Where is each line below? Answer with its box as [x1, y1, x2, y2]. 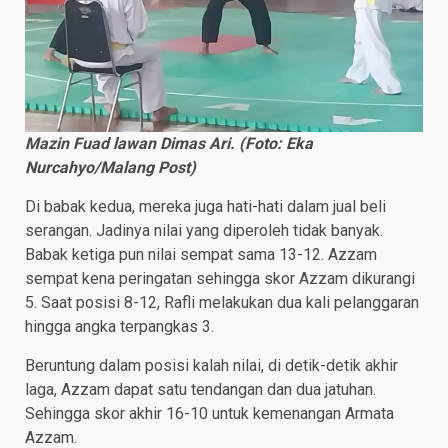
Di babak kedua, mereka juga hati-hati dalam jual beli [25, 196, 386, 216]
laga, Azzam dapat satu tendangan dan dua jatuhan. [25, 379, 376, 399]
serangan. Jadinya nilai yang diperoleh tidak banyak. [25, 220, 383, 240]
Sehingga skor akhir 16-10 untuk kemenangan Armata [25, 403, 394, 423]
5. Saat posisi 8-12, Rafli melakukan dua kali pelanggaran [25, 292, 419, 312]
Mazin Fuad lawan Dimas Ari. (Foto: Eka [25, 133, 313, 153]
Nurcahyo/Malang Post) [25, 157, 196, 177]
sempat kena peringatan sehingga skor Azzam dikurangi [25, 268, 415, 288]
